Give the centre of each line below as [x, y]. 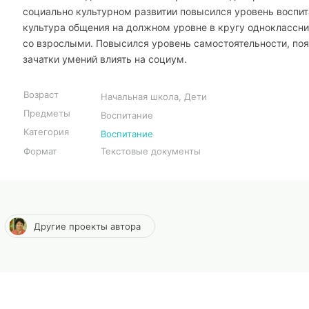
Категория [46, 132]
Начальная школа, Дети [154, 97]
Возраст [41, 94]
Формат [40, 151]
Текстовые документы [151, 151]
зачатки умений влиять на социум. [105, 59]
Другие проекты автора [87, 226]
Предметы [47, 113]
